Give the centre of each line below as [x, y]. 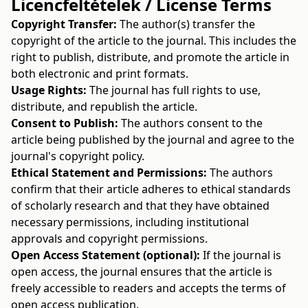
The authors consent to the [190, 123]
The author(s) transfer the [186, 24]
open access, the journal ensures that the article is [142, 272]
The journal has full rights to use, [174, 90]
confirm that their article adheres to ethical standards [151, 189]
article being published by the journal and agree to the [153, 140]
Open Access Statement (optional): [106, 255]
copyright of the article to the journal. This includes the [154, 41]
